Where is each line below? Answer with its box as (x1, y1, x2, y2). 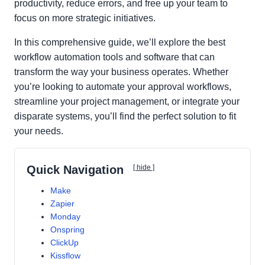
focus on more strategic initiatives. (14, 13, 156, 23)
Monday (50, 212, 80, 221)
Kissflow (50, 251, 80, 260)
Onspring (50, 225, 85, 234)
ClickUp (50, 238, 79, 247)
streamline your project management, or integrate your (14, 96, 240, 106)
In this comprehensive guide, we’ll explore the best (14, 37, 225, 47)
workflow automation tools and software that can (14, 52, 215, 62)
